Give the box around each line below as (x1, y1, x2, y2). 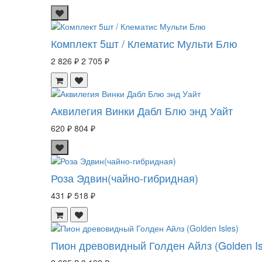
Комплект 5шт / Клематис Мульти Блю (51, 35, 237, 51)
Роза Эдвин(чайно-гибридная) (51, 170, 198, 185)
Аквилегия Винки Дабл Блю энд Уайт (51, 102, 233, 118)
